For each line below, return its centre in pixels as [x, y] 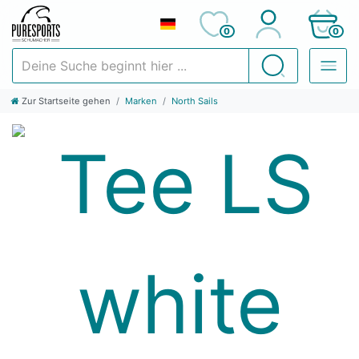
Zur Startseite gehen [66, 101]
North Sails [195, 101]
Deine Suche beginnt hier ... [83, 56]
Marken [141, 101]
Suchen [284, 62]
